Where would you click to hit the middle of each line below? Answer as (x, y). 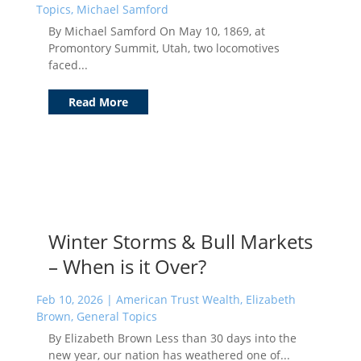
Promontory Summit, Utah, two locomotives (164, 48)
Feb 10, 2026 (69, 299)
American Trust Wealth (178, 299)
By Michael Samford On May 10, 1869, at (156, 31)
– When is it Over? (127, 266)
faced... (68, 64)
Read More (98, 102)
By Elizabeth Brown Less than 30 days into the (172, 338)
